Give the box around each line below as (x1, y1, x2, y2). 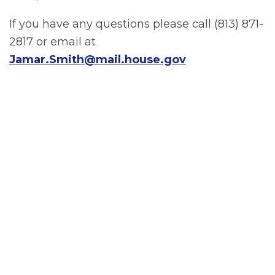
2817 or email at (9, 34, 96, 48)
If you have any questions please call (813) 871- (9, 17, 263, 31)
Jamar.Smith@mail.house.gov (9, 52, 186, 66)
